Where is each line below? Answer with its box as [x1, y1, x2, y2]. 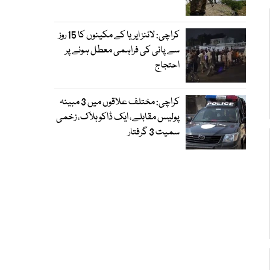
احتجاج [155, 58, 180, 73]
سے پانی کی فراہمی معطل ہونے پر [65, 43, 180, 58]
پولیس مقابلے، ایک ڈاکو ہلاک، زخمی [56, 110, 180, 125]
